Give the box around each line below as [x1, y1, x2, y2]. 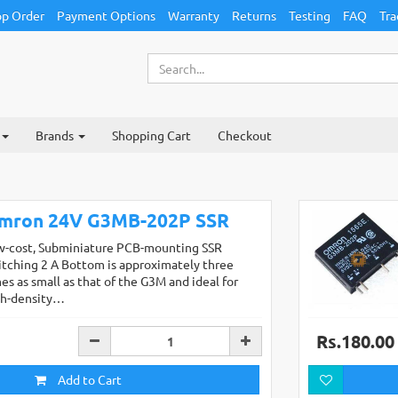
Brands [36, 126, 76, 143]
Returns [232, 7, 276, 23]
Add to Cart [55, 371, 123, 388]
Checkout [218, 126, 272, 143]
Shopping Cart [112, 126, 191, 143]
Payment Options [57, 7, 155, 23]
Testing [289, 7, 330, 23]
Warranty [168, 7, 219, 23]
